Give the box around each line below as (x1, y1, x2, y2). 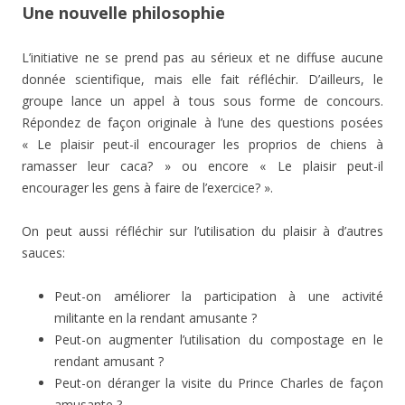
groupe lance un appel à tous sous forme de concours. (22, 92, 383, 109)
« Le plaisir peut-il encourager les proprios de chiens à (22, 136, 383, 153)
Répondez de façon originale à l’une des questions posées (22, 114, 383, 131)
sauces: (22, 244, 65, 261)
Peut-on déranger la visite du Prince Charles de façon (54, 374, 383, 391)
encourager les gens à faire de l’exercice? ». (22, 179, 273, 196)
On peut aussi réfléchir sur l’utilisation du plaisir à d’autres (22, 222, 383, 240)
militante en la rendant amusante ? (54, 309, 257, 326)
